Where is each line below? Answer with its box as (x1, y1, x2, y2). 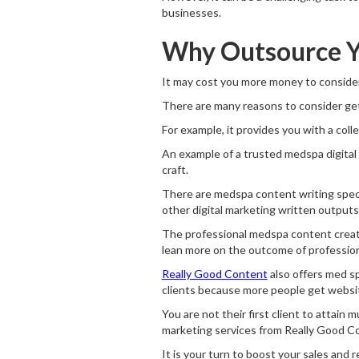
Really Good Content (161, 267, 268, 280)
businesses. (161, 6, 221, 19)
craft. (161, 163, 193, 176)
